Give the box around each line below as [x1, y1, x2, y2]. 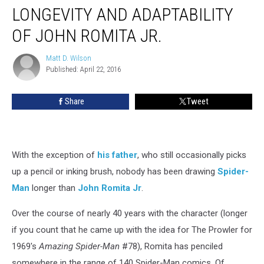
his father [97, 149, 137, 160]
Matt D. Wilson [46, 53, 91, 62]
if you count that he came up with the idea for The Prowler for [12, 224, 252, 235]
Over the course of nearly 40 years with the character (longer [12, 207, 247, 219]
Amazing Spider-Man [39, 240, 120, 252]
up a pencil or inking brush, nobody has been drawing [12, 166, 217, 177]
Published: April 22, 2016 [46, 64, 121, 74]
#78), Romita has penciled [120, 240, 223, 252]
